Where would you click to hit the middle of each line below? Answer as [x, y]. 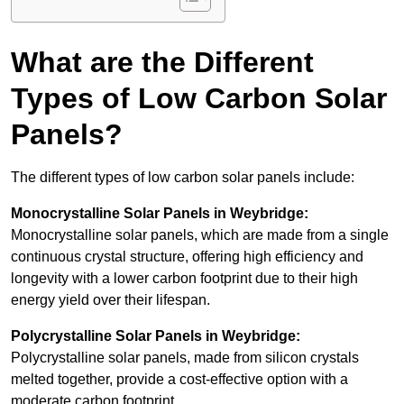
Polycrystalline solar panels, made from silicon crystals [185, 358]
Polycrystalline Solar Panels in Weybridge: [156, 336]
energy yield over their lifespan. [110, 300]
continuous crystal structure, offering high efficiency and [187, 257]
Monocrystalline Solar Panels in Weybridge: [160, 214]
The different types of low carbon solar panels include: [183, 178]
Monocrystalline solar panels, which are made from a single [200, 235]
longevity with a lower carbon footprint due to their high [184, 279]
